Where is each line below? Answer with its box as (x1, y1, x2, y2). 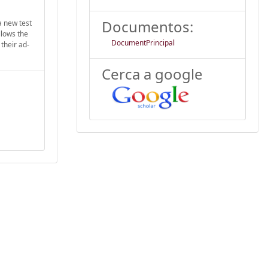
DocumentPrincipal (111, 37, 175, 48)
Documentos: (102, 16, 193, 36)
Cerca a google (102, 63, 203, 84)
